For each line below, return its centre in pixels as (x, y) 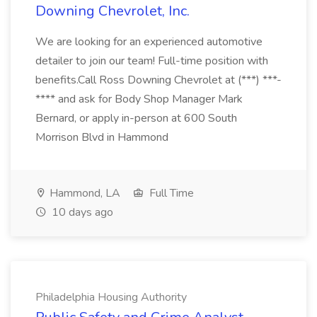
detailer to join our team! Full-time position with (152, 61)
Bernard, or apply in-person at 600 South (136, 118)
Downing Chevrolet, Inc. (113, 11)
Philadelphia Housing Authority (111, 297)
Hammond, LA (83, 193)
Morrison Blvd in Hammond (102, 137)
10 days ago (81, 212)
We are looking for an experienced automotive (149, 42)
